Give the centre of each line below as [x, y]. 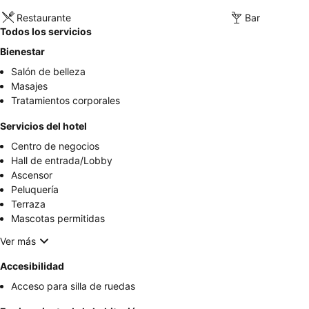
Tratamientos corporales [66, 101]
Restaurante [44, 17]
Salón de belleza [48, 72]
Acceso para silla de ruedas [73, 286]
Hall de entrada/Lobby [62, 161]
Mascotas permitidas [58, 219]
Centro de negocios [55, 146]
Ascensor [32, 175]
